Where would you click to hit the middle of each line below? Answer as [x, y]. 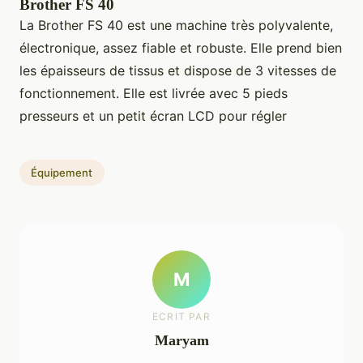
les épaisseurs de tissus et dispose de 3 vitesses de [178, 71]
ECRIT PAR [181, 316]
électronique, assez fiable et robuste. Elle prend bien [181, 48]
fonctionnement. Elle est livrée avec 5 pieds [154, 94]
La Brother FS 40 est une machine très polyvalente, [176, 26]
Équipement [62, 173]
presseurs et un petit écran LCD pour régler [153, 116]
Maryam [181, 340]
